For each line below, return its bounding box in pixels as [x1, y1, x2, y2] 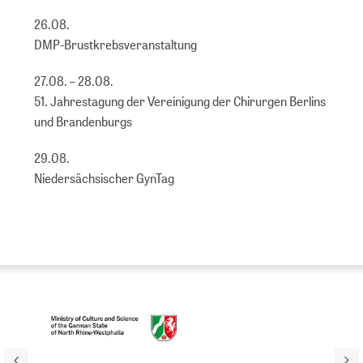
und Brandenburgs [34, 113, 133, 130]
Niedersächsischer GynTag [34, 169, 175, 187]
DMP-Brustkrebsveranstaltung [34, 36, 198, 53]
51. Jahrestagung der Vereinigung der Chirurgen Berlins [34, 92, 327, 110]
